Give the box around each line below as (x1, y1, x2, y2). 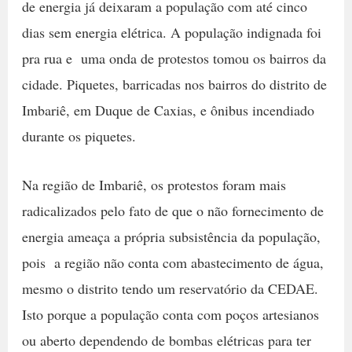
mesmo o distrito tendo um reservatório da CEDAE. (21, 279, 318, 299)
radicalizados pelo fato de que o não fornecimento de (21, 201, 324, 221)
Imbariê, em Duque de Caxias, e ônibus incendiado (21, 101, 314, 120)
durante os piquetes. (21, 126, 136, 146)
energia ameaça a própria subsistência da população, (21, 227, 321, 247)
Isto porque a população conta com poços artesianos (21, 305, 319, 324)
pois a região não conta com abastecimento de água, (21, 253, 324, 273)
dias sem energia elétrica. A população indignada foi (21, 23, 321, 42)
